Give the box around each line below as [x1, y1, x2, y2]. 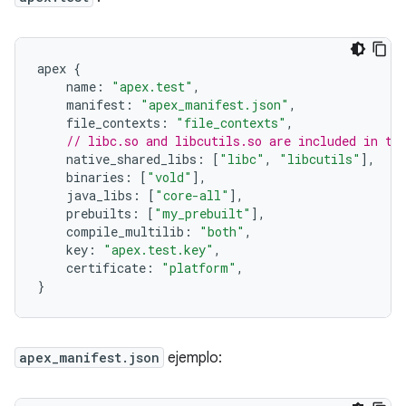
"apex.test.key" [103, 240, 214, 258]
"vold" [147, 168, 192, 186]
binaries [37, 168, 124, 186]
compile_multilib [37, 222, 184, 240]
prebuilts [37, 204, 131, 222]
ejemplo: [164, 348, 222, 367]
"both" [199, 222, 245, 240]
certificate [37, 258, 146, 276]
